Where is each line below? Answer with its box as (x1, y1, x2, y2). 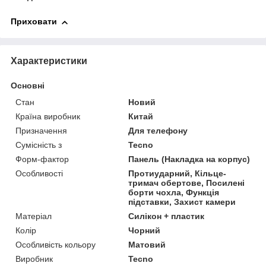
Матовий (128, 239, 166, 249)
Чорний (128, 225, 161, 235)
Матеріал (15, 211, 52, 221)
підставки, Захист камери (128, 197, 236, 207)
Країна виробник (15, 111, 80, 121)
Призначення (15, 125, 67, 135)
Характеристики (11, 55, 87, 66)
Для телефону (128, 125, 188, 135)
